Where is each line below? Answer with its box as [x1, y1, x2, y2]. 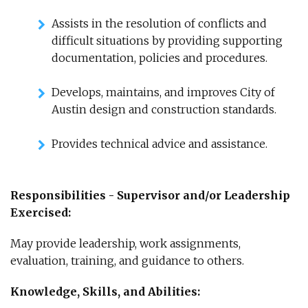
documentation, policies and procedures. [52, 51, 267, 65]
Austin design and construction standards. [52, 102, 276, 116]
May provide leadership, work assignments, [10, 236, 241, 250]
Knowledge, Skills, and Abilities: [10, 285, 200, 298]
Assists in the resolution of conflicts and [52, 16, 267, 30]
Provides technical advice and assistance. [52, 137, 267, 151]
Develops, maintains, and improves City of [52, 85, 275, 99]
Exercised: [10, 206, 71, 219]
